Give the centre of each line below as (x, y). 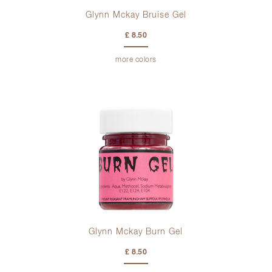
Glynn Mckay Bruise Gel (136, 15)
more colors (136, 60)
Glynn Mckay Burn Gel (136, 232)
